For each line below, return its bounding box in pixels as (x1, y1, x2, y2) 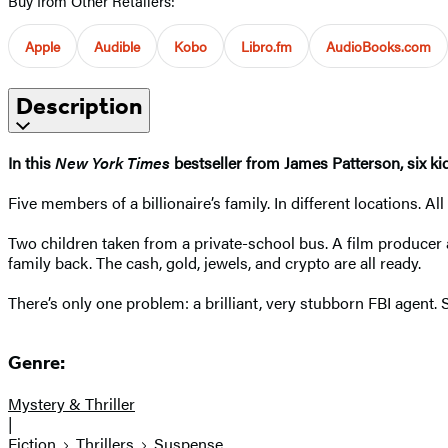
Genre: (8, 352, 65, 375)
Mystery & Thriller (8, 392, 135, 416)
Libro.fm (241, 35, 292, 56)
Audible (94, 35, 140, 56)
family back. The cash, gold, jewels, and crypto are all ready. (8, 250, 425, 274)
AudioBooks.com (326, 35, 431, 56)
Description (16, 91, 142, 120)
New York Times (55, 150, 174, 174)
